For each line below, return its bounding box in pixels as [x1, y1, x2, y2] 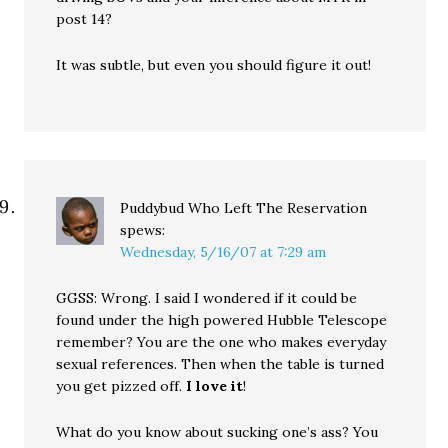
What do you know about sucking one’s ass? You [56, 423, 379, 441]
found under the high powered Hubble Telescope [56, 311, 388, 329]
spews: [120, 221, 166, 239]
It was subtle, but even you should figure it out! [56, 56, 372, 74]
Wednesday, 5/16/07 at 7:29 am [120, 243, 327, 261]
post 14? [56, 10, 113, 28]
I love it [186, 377, 244, 395]
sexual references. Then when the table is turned [56, 355, 385, 373]
